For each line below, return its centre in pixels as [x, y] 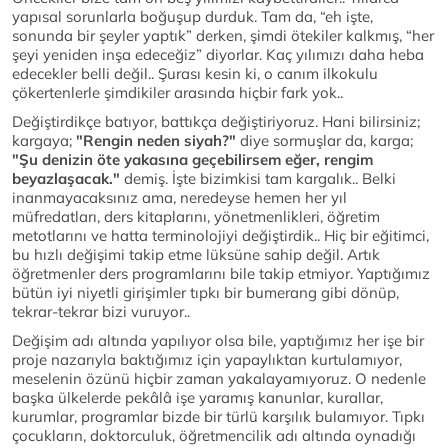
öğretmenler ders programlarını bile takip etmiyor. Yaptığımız [221, 274]
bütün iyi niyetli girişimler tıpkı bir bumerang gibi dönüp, [205, 293]
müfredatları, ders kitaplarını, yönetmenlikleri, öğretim [196, 217]
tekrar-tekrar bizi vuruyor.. [101, 312]
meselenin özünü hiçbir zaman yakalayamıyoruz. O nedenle [219, 379]
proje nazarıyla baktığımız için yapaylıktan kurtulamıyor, [207, 360]
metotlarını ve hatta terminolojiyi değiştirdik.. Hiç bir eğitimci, [220, 236]
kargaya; [44, 141]
